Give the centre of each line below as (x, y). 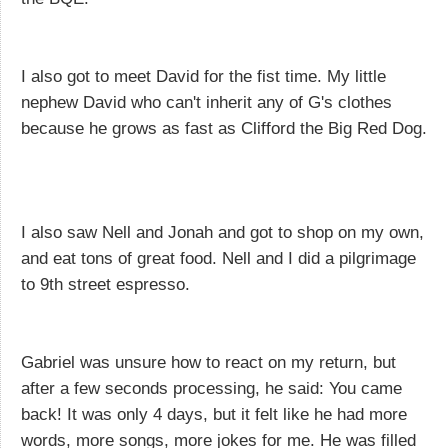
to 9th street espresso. (105, 284)
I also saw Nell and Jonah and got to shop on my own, (222, 232)
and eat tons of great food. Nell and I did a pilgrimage (218, 258)
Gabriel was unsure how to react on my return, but (208, 362)
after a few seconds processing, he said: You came (211, 388)
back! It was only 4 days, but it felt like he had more (214, 414)
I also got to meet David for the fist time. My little (203, 76)
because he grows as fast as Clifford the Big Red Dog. (224, 128)
